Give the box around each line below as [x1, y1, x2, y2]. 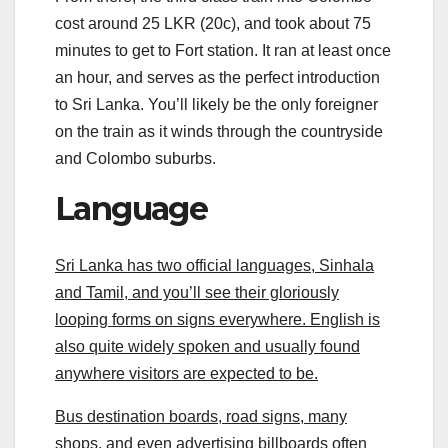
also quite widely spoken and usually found [55, 337, 360, 355]
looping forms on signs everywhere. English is [55, 310, 380, 328]
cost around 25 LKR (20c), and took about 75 [55, 15, 371, 33]
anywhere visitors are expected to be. [55, 364, 318, 382]
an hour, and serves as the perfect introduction [55, 69, 380, 87]
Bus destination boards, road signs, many [55, 407, 347, 425]
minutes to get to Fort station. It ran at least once [55, 42, 391, 60]
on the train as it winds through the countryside [55, 123, 383, 141]
